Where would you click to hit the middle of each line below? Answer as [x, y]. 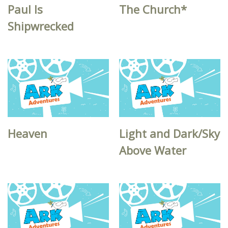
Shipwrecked [41, 26]
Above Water [153, 150]
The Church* [153, 9]
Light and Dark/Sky [170, 134]
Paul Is [25, 9]
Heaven [27, 134]
